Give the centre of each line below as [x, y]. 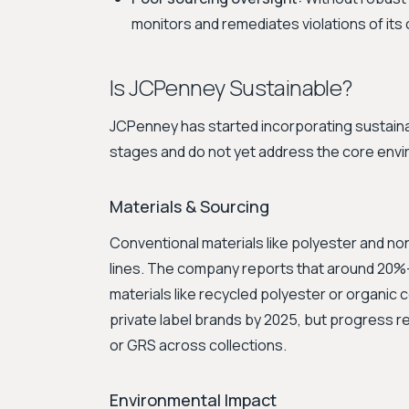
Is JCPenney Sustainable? [231, 87]
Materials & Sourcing [189, 206]
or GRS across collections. [198, 345]
